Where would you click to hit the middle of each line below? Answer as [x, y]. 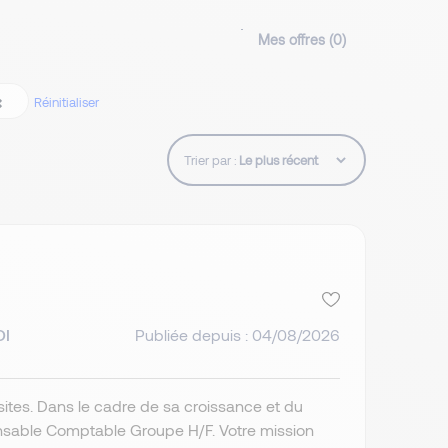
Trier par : [210, 160]
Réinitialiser [66, 102]
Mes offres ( [295, 40]
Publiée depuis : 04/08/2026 [237, 334]
